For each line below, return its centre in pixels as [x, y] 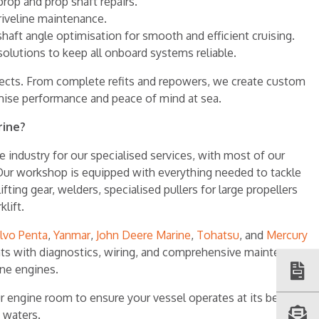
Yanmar [72, 235]
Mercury [287, 235]
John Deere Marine [143, 235]
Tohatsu [218, 235]
